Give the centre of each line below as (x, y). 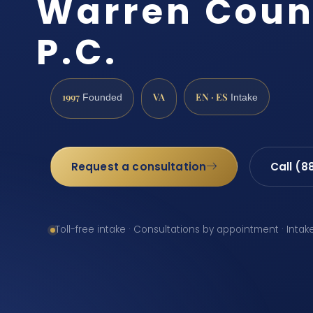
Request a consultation (139, 166)
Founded (101, 97)
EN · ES (212, 96)
